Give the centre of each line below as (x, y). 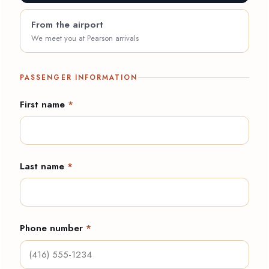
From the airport (67, 25)
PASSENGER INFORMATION (79, 77)
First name (44, 104)
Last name (44, 167)
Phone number (53, 228)
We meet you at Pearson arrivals (85, 38)
